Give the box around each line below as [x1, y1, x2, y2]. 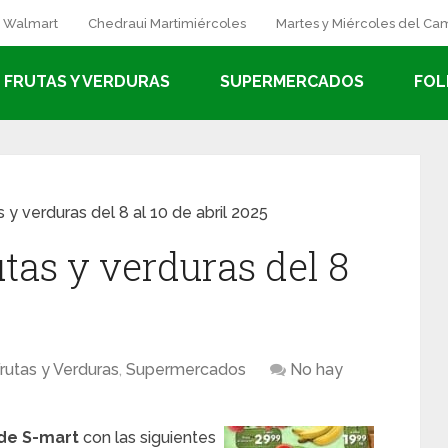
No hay [290, 360, 343, 379]
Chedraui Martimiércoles [88, 16, 246, 31]
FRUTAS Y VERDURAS [4, 72, 170, 91]
